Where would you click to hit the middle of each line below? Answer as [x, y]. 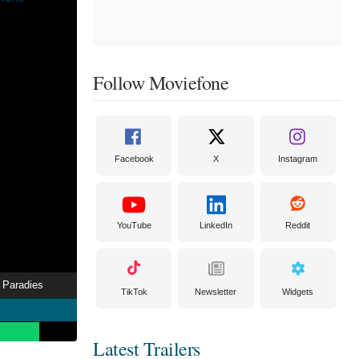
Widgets [298, 292]
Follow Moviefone [161, 83]
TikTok [134, 292]
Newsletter [216, 292]
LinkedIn [216, 225]
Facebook [134, 159]
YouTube [134, 225]
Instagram [298, 159]
